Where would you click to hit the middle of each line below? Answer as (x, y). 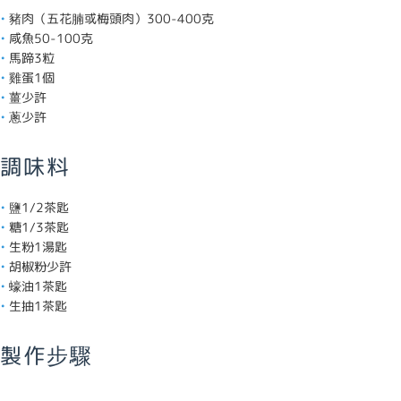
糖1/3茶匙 (39, 227)
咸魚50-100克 (51, 38)
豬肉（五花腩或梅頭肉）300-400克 (111, 18)
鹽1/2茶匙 (39, 207)
